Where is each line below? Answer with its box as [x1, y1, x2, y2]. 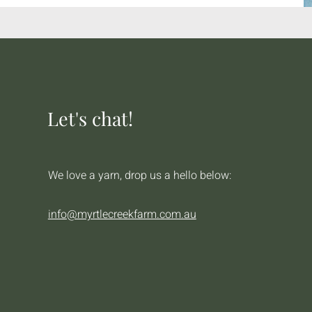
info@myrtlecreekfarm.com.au [47, 205, 196, 223]
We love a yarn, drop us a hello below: [47, 166, 231, 184]
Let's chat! [47, 105, 133, 131]
